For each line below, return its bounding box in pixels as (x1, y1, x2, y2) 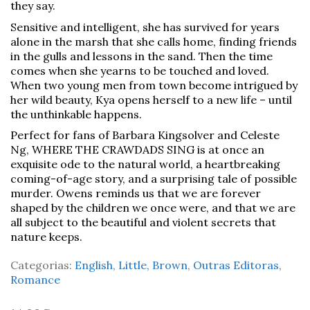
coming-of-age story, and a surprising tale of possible (10, 172, 297, 185)
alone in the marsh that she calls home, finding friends (10, 34, 297, 48)
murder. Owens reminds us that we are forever (10, 186, 261, 200)
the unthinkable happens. (10, 107, 142, 121)
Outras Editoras (193, 258, 279, 272)
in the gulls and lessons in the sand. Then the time (10, 48, 273, 63)
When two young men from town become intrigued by (10, 77, 298, 92)
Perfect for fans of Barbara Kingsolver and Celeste (10, 128, 280, 142)
